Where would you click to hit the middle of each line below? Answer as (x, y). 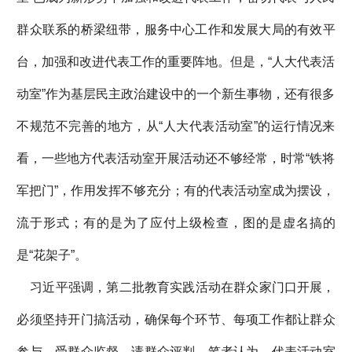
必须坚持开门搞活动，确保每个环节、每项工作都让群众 (176, 320)
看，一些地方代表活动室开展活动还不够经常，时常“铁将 (176, 159)
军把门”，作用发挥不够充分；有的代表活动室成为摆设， (176, 191)
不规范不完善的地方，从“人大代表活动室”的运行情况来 (176, 126)
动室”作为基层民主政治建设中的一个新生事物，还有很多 (176, 94)
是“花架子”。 (52, 255)
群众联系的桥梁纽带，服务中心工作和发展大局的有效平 (176, 30)
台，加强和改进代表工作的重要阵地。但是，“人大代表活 (176, 62)
